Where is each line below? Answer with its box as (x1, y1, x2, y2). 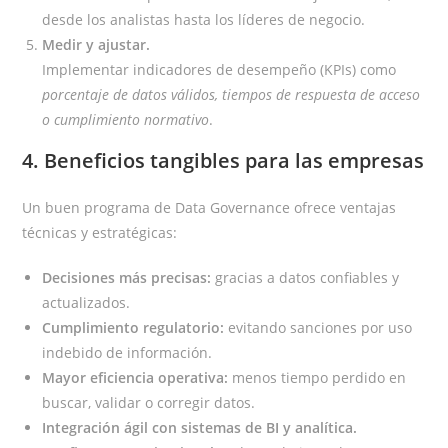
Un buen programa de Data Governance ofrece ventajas (22, 198, 397, 218)
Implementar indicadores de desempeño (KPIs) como (42, 60, 397, 80)
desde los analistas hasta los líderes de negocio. (42, 10, 366, 30)
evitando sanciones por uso (224, 318, 413, 338)
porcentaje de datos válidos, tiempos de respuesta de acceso (42, 85, 421, 105)
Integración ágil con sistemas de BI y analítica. (42, 418, 358, 438)
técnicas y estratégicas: (22, 223, 178, 243)
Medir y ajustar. (42, 35, 151, 55)
